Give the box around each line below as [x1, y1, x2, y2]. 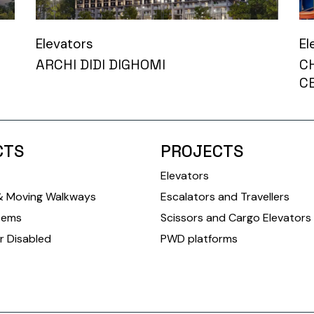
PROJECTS [161, 140, 243, 163]
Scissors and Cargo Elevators [161, 210, 311, 226]
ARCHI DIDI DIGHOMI [35, 55, 165, 74]
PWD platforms [161, 231, 238, 247]
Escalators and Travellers [161, 189, 289, 205]
